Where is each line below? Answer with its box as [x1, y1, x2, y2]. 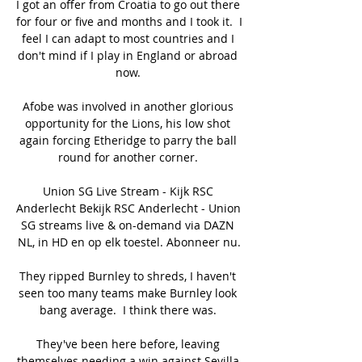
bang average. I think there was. [39, 301, 220, 318]
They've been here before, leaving [36, 335, 220, 351]
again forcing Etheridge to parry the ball [19, 132, 237, 148]
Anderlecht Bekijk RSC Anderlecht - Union [16, 200, 241, 216]
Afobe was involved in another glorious [22, 98, 234, 114]
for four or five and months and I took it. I [16, 13, 242, 29]
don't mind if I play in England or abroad [18, 47, 238, 63]
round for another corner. [57, 149, 201, 165]
